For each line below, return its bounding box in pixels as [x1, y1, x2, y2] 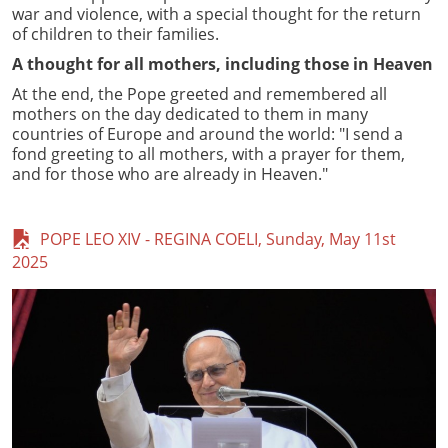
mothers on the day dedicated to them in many [12, 102, 368, 125]
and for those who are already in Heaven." [12, 162, 328, 185]
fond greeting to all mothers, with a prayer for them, [12, 142, 405, 165]
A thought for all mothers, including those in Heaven [12, 52, 433, 75]
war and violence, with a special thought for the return [12, 2, 421, 25]
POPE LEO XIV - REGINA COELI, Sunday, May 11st [32, 227, 396, 250]
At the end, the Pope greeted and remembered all [12, 82, 387, 105]
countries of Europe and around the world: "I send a [12, 122, 403, 145]
